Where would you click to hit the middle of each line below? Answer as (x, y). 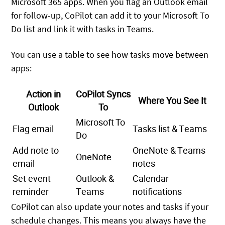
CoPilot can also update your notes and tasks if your (110, 206)
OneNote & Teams (169, 150)
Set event (32, 178)
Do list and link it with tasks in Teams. (83, 29)
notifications (157, 191)
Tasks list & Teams (170, 129)
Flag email (33, 129)
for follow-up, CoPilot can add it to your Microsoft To (110, 16)
